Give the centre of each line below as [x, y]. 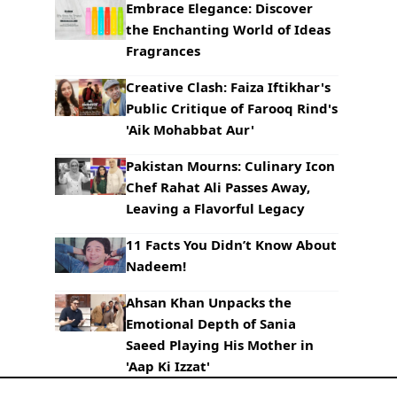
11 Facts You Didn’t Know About [231, 244]
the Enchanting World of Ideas [228, 29]
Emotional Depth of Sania [211, 323]
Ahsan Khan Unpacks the [209, 302]
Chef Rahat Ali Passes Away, [218, 187]
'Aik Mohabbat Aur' [190, 129]
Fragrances [163, 50]
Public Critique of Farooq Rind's [232, 108]
